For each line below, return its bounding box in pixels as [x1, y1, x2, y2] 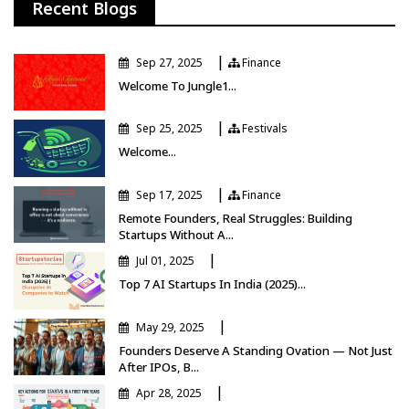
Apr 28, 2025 [136, 385, 202, 402]
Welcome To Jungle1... [119, 77, 236, 94]
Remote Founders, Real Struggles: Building [119, 209, 352, 226]
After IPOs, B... [119, 358, 199, 375]
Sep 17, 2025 [136, 186, 203, 203]
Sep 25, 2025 [136, 121, 203, 137]
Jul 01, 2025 [136, 253, 194, 269]
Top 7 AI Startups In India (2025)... [119, 276, 306, 293]
